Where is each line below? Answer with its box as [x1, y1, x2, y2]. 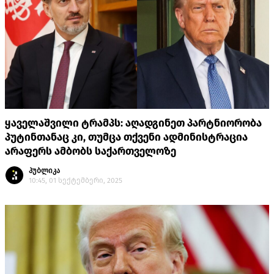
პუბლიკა [29, 166, 60, 176]
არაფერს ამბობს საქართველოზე [5, 145, 176, 158]
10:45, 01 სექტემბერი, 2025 [29, 176, 122, 185]
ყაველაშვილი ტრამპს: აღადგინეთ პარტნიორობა [5, 117, 262, 130]
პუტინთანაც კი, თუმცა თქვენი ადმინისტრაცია [5, 131, 248, 144]
